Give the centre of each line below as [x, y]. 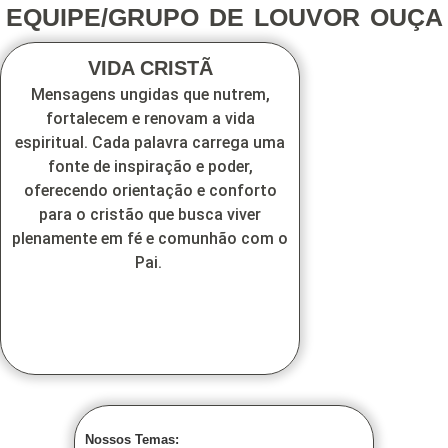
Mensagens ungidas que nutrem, [150, 95]
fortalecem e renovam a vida [150, 119]
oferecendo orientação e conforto [150, 191]
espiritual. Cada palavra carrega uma [150, 143]
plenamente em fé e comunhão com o [150, 239]
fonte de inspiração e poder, [150, 167]
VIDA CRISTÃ [150, 68]
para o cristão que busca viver [150, 215]
